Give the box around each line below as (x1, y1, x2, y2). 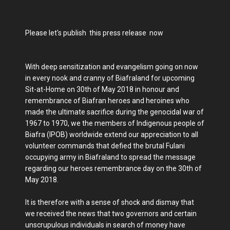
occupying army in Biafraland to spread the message (25, 153, 196, 162)
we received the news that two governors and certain (25, 209, 197, 218)
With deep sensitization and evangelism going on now (25, 63, 198, 71)
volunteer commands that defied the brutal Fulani (25, 142, 185, 150)
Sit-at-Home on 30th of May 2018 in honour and (25, 85, 179, 94)
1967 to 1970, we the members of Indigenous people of (25, 119, 204, 128)
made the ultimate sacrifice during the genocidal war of (25, 108, 204, 117)
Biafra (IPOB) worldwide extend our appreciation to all (25, 130, 198, 139)
